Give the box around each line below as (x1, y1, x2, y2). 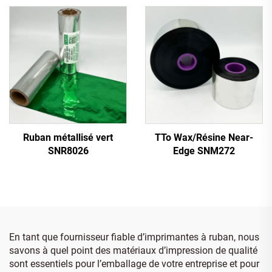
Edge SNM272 (173, 144, 235, 157)
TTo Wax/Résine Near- (155, 131, 253, 143)
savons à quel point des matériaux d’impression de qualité (9, 244, 257, 256)
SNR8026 (47, 144, 89, 157)
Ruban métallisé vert (23, 131, 113, 143)
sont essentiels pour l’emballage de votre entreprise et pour (9, 257, 259, 270)
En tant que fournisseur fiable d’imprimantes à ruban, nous (9, 231, 259, 243)
